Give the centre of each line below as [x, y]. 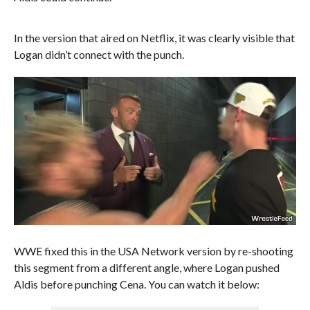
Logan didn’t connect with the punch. [99, 54]
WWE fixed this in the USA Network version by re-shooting [153, 250]
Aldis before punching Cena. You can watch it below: [136, 284]
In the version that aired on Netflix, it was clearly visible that [154, 38]
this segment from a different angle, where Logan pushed [146, 267]
